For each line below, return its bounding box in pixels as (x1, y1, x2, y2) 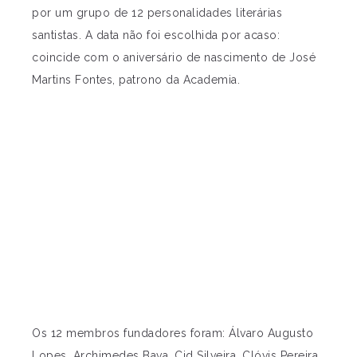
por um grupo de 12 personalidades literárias (32, 6, 282, 19)
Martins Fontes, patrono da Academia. (32, 73, 240, 86)
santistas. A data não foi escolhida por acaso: (32, 28, 280, 41)
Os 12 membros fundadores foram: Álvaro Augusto (32, 326, 313, 339)
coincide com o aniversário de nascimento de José (32, 50, 316, 64)
